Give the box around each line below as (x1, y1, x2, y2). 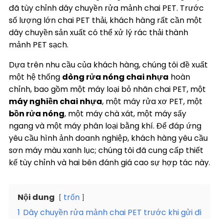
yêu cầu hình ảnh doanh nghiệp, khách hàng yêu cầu (9, 132, 208, 144)
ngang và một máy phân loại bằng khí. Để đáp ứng (9, 120, 201, 131)
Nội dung (18, 192, 55, 203)
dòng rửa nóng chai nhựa (62, 71, 169, 83)
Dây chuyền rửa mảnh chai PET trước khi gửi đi (23, 207, 201, 218)
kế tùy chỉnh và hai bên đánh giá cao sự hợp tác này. (9, 157, 210, 168)
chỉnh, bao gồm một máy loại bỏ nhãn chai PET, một (9, 84, 206, 95)
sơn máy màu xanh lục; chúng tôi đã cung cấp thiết (9, 145, 203, 156)
